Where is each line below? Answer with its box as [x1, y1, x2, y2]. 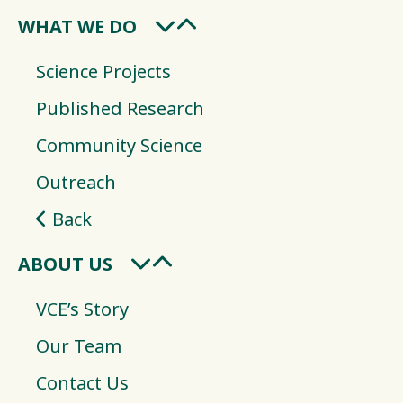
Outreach [36, 169, 116, 196]
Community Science [36, 132, 202, 159]
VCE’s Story [36, 296, 129, 323]
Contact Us [36, 370, 129, 397]
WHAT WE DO [18, 13, 137, 40]
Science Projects [36, 58, 171, 85]
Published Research [36, 95, 204, 122]
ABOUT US [18, 251, 112, 278]
